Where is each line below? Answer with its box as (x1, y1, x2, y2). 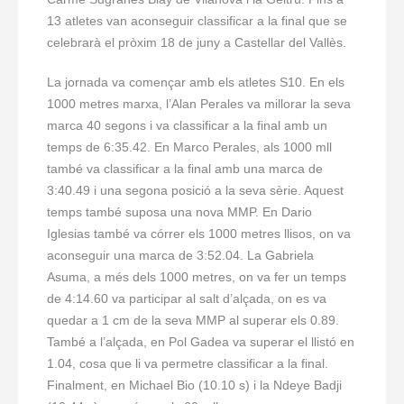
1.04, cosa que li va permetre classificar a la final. (47, 356, 328, 372)
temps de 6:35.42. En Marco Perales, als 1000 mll (47, 140, 332, 155)
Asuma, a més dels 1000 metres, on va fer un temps (47, 270, 346, 285)
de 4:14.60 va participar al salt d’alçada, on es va (47, 291, 326, 307)
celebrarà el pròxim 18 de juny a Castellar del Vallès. (47, 35, 346, 50)
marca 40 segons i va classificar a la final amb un (47, 118, 327, 133)
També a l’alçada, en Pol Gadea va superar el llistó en (47, 335, 354, 350)
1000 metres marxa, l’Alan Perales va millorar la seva (47, 96, 351, 112)
